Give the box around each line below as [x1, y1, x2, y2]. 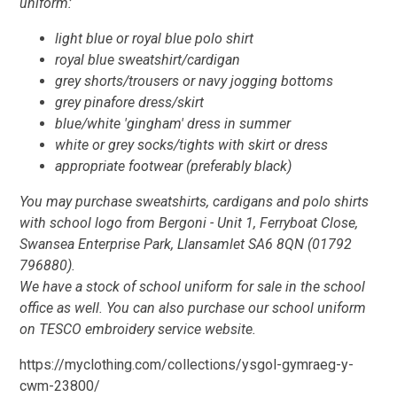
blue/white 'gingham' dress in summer [55, 114, 295, 132]
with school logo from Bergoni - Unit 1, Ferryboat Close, [19, 214, 359, 231]
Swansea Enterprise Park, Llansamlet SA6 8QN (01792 [19, 235, 353, 253]
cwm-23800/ [19, 377, 101, 394]
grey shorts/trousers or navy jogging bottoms [55, 72, 334, 90]
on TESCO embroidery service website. [19, 320, 257, 338]
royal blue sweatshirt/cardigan [55, 51, 241, 68]
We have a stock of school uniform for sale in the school [19, 277, 366, 295]
